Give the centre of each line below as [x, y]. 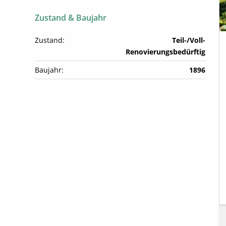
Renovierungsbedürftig [165, 52]
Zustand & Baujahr [71, 18]
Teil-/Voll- [189, 40]
